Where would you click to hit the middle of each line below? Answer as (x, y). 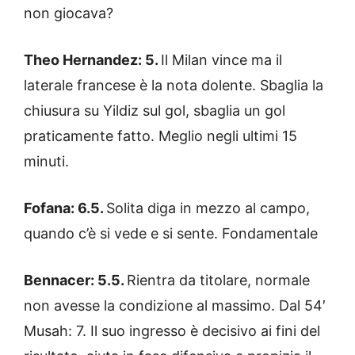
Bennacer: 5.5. (75, 280)
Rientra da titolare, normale (218, 280)
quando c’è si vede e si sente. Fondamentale (171, 233)
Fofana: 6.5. (65, 208)
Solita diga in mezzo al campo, (208, 208)
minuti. (46, 161)
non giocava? (71, 13)
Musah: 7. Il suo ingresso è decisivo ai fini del (172, 330)
